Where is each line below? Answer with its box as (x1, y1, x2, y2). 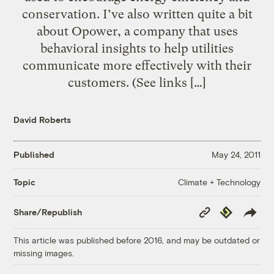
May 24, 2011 (211, 149, 261, 160)
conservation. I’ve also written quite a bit (21, 6, 253, 21)
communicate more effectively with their (23, 57, 251, 73)
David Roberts (13, 114, 72, 125)
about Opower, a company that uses (36, 23, 238, 39)
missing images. (13, 247, 75, 258)
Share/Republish (13, 207, 83, 218)
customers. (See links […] (68, 75, 206, 90)
